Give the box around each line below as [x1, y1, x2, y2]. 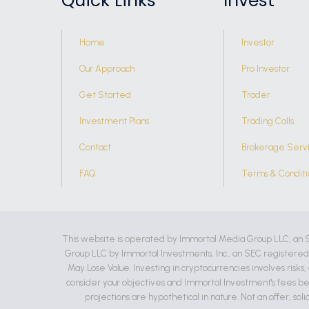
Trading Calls [241, 116, 294, 126]
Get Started [79, 90, 131, 100]
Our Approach [79, 63, 134, 74]
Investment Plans [79, 116, 149, 126]
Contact [79, 142, 111, 152]
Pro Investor [241, 63, 290, 74]
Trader [241, 90, 270, 100]
